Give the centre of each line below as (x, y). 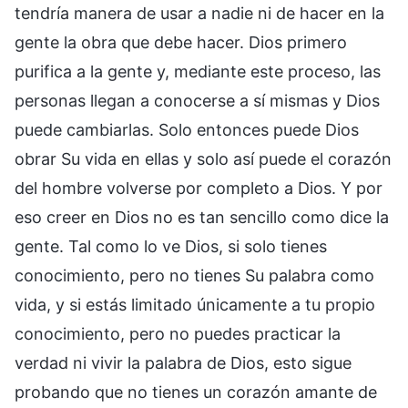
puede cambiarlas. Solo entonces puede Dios (187, 129)
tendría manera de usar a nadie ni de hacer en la (199, 13)
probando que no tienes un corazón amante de (196, 392)
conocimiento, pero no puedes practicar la (178, 333)
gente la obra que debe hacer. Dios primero (181, 42)
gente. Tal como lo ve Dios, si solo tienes (171, 246)
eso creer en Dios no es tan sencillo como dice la (202, 217)
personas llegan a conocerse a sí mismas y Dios (197, 100)
